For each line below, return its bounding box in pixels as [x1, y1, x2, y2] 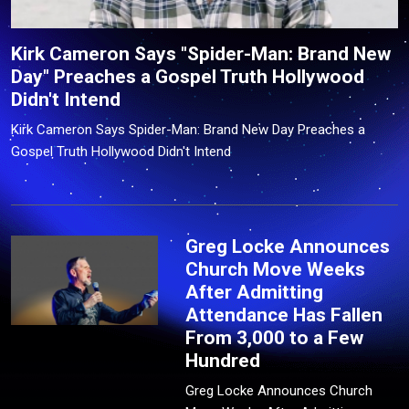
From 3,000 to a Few [185, 327, 364, 350]
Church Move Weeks [185, 258, 366, 281]
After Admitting [185, 281, 324, 304]
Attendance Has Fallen [185, 304, 383, 327]
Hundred [185, 350, 261, 372]
